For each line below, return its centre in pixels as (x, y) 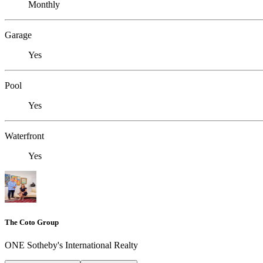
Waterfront (24, 136)
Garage (18, 35)
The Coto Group (32, 222)
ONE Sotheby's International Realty (71, 245)
